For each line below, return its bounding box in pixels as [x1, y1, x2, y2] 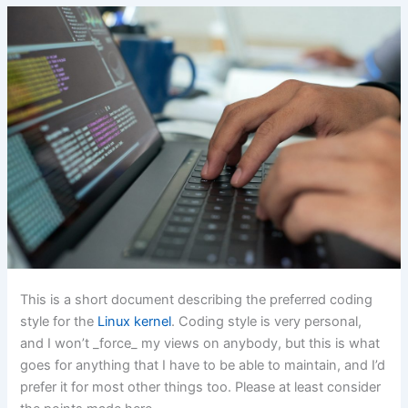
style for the [20, 313, 98, 331]
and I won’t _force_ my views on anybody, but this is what [20, 335, 381, 352]
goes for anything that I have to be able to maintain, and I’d [20, 357, 386, 374]
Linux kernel [97, 313, 172, 331]
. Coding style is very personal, [171, 313, 362, 331]
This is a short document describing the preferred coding [20, 291, 373, 309]
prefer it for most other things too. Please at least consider [20, 379, 382, 396]
